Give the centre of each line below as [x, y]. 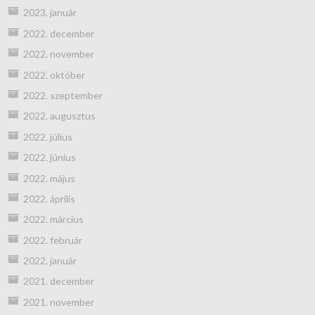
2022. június [49, 157]
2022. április [49, 198]
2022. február [52, 240]
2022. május [49, 178]
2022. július [47, 136]
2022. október [54, 75]
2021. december [58, 281]
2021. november [58, 302]
